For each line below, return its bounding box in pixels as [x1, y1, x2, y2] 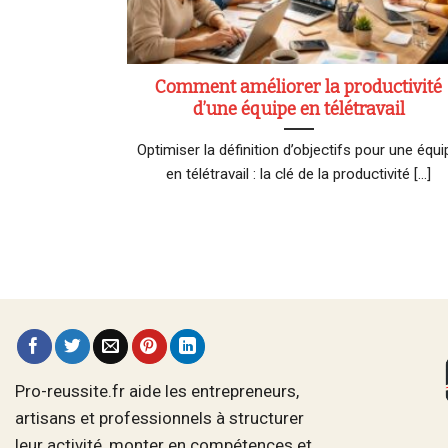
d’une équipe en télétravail [192, 98, 405, 120]
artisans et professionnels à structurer [15, 407, 304, 428]
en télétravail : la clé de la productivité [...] [166, 164, 432, 183]
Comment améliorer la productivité [155, 76, 443, 98]
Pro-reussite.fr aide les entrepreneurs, [15, 380, 299, 401]
